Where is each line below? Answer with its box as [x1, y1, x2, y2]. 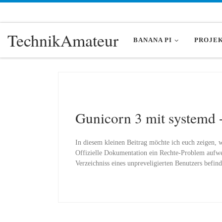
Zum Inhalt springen [13, 9, 76, 17]
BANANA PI [133, 36, 172, 44]
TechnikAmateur [7, 28, 118, 51]
